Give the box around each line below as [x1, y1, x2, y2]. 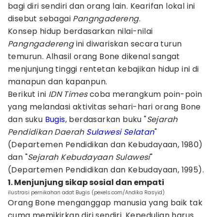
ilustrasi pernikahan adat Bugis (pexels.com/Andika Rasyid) [8, 188, 165, 196]
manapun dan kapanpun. [8, 76, 108, 87]
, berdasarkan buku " [65, 114, 147, 125]
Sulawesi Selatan [86, 126, 155, 138]
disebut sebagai [8, 13, 73, 24]
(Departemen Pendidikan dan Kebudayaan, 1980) [8, 139, 203, 150]
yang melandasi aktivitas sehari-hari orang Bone [8, 101, 201, 112]
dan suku [8, 114, 43, 125]
